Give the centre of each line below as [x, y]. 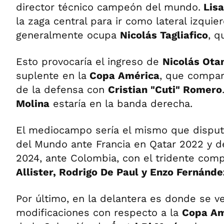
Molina [33, 103]
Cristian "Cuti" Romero [165, 89]
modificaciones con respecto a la [99, 212]
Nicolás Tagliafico [164, 35]
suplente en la [51, 75]
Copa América [123, 75]
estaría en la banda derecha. [121, 103]
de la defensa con [62, 89]
